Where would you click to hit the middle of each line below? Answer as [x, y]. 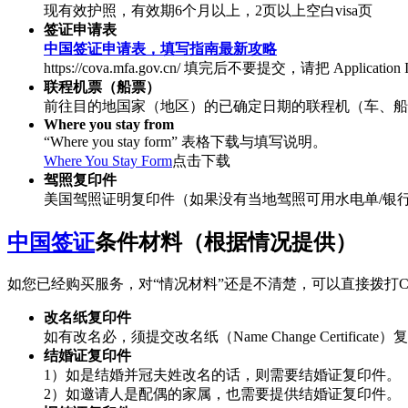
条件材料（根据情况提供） [226, 242]
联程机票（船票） [102, 87]
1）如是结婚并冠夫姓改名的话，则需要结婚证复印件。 [222, 374]
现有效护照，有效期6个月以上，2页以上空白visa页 [208, 10]
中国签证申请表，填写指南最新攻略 [160, 48]
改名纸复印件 [87, 317]
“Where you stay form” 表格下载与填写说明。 [185, 141]
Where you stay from [109, 124]
